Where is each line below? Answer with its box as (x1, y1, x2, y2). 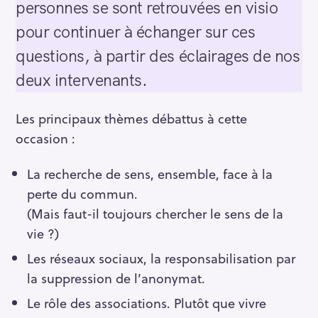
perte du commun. (26, 184, 138, 204)
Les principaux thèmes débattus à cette (16, 108, 247, 128)
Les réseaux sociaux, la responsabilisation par (26, 248, 295, 268)
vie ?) (26, 224, 59, 243)
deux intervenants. (16, 70, 148, 91)
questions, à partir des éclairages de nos (16, 45, 300, 67)
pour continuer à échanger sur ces (16, 21, 256, 43)
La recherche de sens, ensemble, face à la (26, 164, 273, 184)
